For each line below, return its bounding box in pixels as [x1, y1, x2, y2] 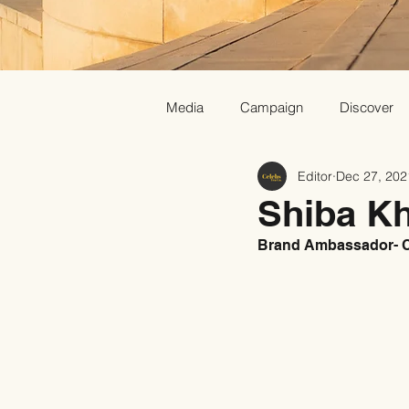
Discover [340, 98, 393, 116]
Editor [298, 167, 332, 184]
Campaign [240, 98, 303, 116]
